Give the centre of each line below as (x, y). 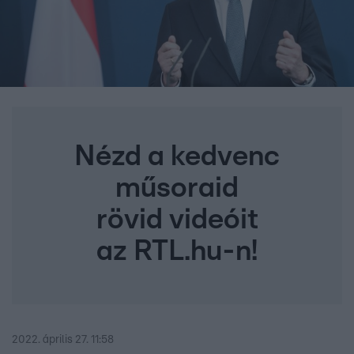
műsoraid (177, 188)
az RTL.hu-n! (177, 252)
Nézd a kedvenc (177, 157)
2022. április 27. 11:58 (63, 340)
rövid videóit (177, 220)
